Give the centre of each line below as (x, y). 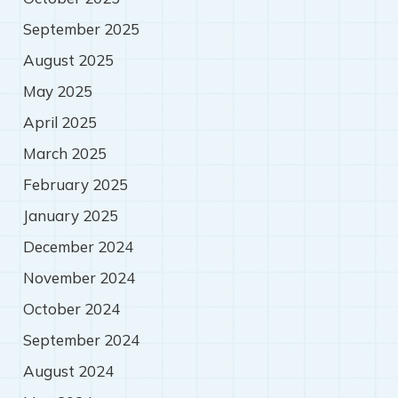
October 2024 (71, 309)
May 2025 (57, 92)
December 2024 (78, 247)
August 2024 (68, 371)
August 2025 (68, 60)
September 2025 (81, 29)
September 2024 (81, 340)
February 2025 (75, 185)
